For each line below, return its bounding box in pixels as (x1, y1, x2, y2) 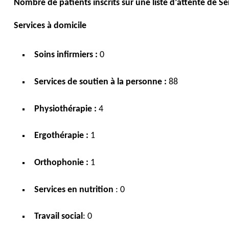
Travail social (34, 212, 83, 221)
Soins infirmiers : (34, 51, 98, 60)
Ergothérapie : (34, 131, 88, 141)
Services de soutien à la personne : (34, 78, 169, 87)
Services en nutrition (34, 185, 113, 194)
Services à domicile (13, 21, 86, 31)
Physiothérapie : (34, 104, 97, 113)
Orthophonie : (34, 158, 88, 168)
